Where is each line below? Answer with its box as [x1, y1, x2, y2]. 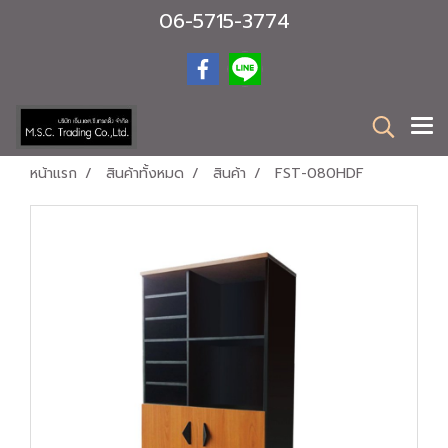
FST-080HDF [275, 163, 364, 184]
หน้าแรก [30, 163, 77, 184]
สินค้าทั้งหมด [106, 163, 184, 184]
